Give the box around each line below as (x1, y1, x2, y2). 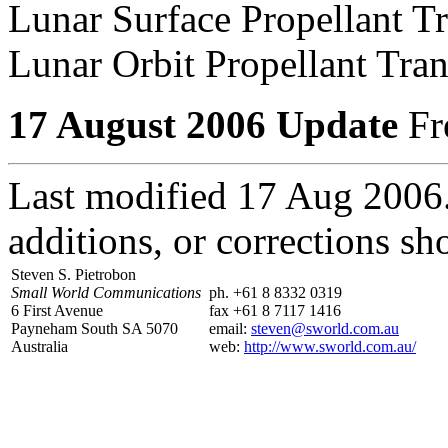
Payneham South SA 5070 (11, 320, 178, 338)
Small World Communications (11, 284, 201, 302)
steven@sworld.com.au (251, 320, 399, 338)
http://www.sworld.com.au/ (244, 338, 416, 356)
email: (209, 320, 251, 338)
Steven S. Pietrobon (11, 266, 136, 284)
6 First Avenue (11, 302, 103, 320)
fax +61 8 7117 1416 (209, 302, 341, 320)
